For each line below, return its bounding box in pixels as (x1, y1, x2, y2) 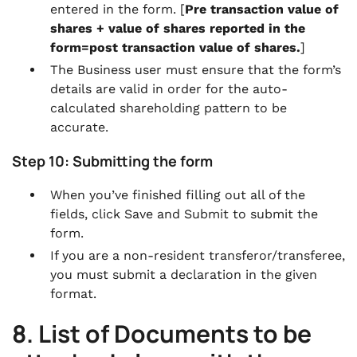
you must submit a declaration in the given (50, 267, 317, 282)
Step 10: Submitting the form (12, 151, 213, 171)
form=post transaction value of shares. (50, 40, 300, 55)
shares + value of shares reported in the (50, 21, 305, 36)
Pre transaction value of (185, 2, 339, 17)
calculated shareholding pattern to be (50, 100, 287, 116)
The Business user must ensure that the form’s (50, 62, 341, 77)
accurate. (50, 120, 108, 135)
